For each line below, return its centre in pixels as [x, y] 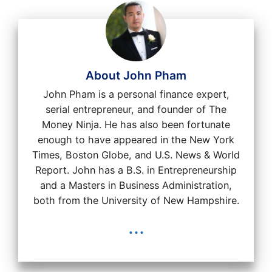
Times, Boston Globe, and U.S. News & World [136, 155]
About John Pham [136, 76]
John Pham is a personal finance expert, [136, 94]
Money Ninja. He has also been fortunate [136, 125]
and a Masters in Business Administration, [136, 185]
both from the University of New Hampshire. [136, 201]
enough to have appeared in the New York [136, 140]
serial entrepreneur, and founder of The [136, 110]
